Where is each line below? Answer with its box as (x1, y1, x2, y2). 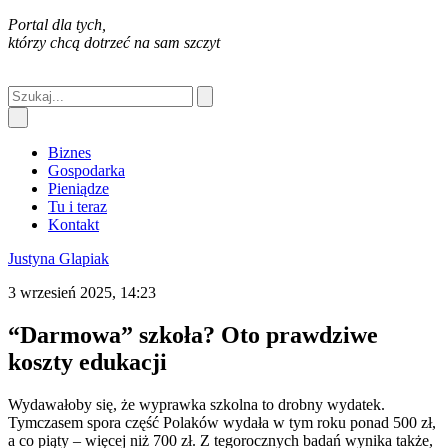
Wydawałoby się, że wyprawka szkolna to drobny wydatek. (8, 395, 385, 413)
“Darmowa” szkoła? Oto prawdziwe (8, 321, 378, 348)
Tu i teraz (48, 198, 107, 215)
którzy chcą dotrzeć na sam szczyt (8, 34, 220, 51)
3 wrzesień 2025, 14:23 (8, 284, 156, 301)
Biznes (48, 144, 91, 161)
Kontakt (48, 216, 99, 233)
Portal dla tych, (8, 16, 106, 33)
